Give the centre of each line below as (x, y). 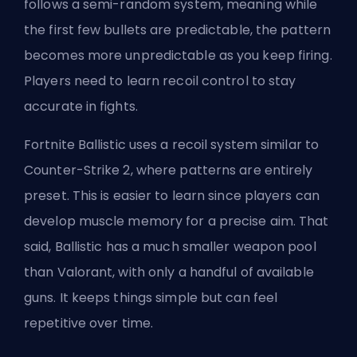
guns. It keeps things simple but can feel (151, 297)
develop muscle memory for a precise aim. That (177, 221)
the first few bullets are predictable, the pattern (178, 29)
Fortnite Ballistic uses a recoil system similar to (172, 144)
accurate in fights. (81, 106)
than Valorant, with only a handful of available (169, 272)
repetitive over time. (89, 323)
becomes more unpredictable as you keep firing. (178, 55)
